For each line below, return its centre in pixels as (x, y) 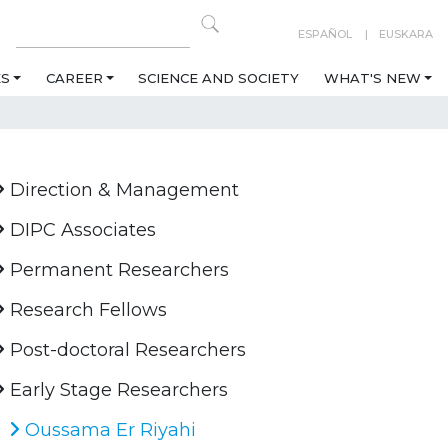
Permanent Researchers (117, 270)
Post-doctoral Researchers (126, 350)
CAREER (74, 78)
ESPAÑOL (325, 33)
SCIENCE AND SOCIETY (219, 78)
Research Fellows (86, 310)
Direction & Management (122, 190)
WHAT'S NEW (372, 78)
